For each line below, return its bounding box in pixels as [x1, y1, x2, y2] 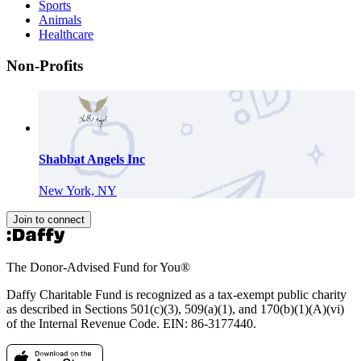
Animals [39, 13, 81, 27]
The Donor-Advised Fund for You [6, 260, 180, 275]
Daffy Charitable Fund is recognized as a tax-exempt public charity [6, 288, 346, 302]
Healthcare [39, 27, 93, 42]
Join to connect [13, 214, 85, 226]
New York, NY [39, 184, 117, 198]
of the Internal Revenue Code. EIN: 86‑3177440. [6, 317, 256, 331]
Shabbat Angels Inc [39, 152, 145, 167]
